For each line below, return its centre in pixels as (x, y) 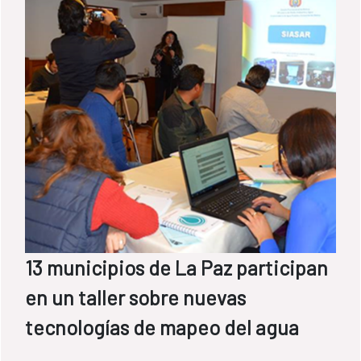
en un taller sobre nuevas (135, 297)
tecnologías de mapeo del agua (162, 327)
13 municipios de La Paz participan (176, 267)
